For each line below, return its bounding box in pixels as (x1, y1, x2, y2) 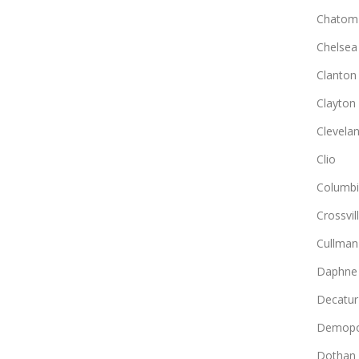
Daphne (316, 263, 357, 279)
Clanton (316, 67, 357, 83)
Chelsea (316, 38, 357, 54)
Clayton (316, 95, 356, 111)
